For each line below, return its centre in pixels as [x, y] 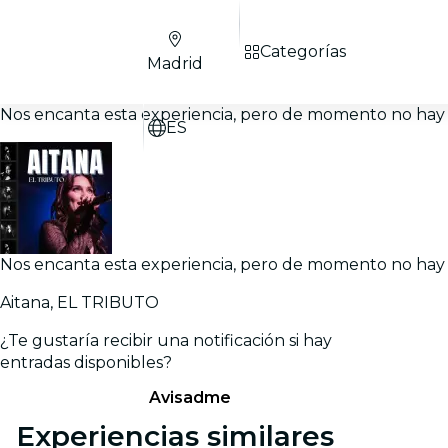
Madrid [175, 63]
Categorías [303, 51]
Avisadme [190, 397]
